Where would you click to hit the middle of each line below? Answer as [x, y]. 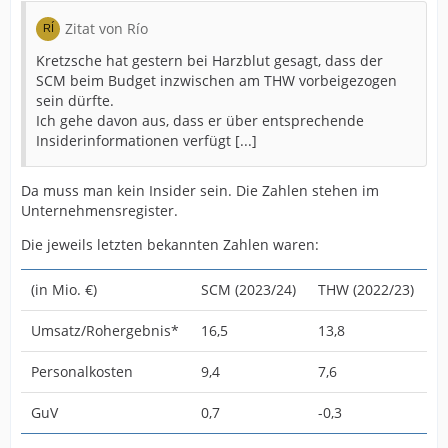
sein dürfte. [75, 100]
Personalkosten [82, 371]
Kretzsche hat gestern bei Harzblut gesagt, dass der [209, 60]
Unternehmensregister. [99, 210]
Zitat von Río [106, 28]
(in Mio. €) [64, 289]
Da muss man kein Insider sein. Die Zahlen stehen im [200, 190]
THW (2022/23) [366, 289]
